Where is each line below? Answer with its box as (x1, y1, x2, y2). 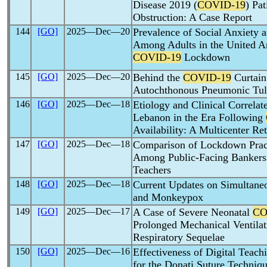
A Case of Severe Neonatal (133, 206, 253, 218)
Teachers (133, 164, 171, 176)
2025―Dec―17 (66, 206, 130, 216)
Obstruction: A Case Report (133, 11, 252, 23)
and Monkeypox (133, 191, 203, 203)
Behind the (133, 72, 183, 83)
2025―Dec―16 (66, 246, 130, 256)
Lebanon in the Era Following (133, 111, 266, 123)
